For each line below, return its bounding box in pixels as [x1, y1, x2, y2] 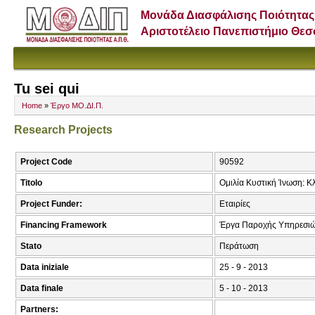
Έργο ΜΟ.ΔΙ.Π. [51, 101, 103, 110]
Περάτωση [219, 241, 259, 252]
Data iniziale [20, 262, 69, 273]
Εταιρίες [219, 199, 250, 210]
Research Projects [14, 123, 112, 136]
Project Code [20, 157, 72, 167]
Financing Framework [20, 220, 107, 231]
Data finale [20, 283, 63, 294]
